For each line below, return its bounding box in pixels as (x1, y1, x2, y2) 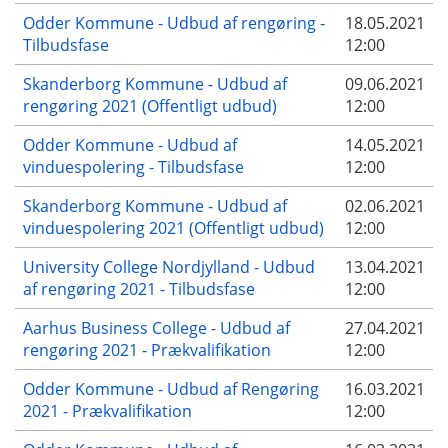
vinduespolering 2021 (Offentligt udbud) (23, 216, 324, 239)
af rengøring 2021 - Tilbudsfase (23, 277, 255, 300)
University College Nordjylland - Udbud (23, 255, 315, 278)
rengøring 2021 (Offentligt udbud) (23, 94, 277, 117)
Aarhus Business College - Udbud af (23, 316, 290, 339)
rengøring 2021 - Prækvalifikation (23, 338, 271, 361)
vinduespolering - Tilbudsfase (23, 155, 244, 178)
